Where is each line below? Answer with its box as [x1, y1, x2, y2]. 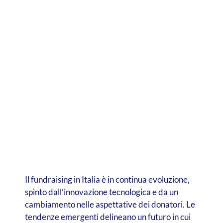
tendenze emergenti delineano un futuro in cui [24, 211, 191, 222]
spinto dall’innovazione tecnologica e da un [24, 186, 178, 197]
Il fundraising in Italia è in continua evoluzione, [24, 174, 190, 185]
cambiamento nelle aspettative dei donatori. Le [24, 199, 195, 210]
